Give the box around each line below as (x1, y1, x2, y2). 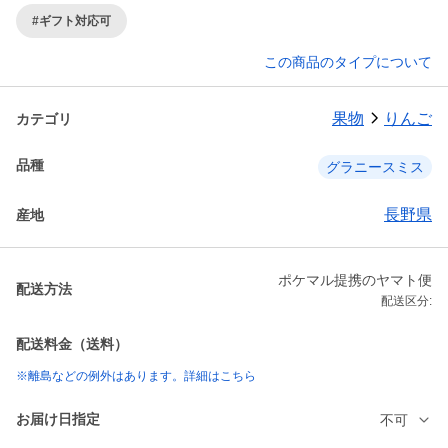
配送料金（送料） (16, 336, 128, 353)
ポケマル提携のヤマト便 (278, 272, 432, 289)
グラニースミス (326, 159, 424, 176)
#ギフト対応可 (32, 13, 111, 28)
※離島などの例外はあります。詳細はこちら (16, 369, 256, 384)
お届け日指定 (16, 411, 100, 428)
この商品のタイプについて (264, 54, 432, 71)
